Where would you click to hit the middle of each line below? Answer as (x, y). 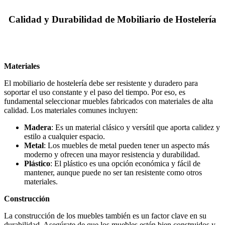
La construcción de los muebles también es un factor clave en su (105, 216)
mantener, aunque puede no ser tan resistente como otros (113, 173)
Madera (38, 128)
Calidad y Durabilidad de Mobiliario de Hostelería (113, 20)
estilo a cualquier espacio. (65, 137)
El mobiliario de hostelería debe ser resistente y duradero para (101, 83)
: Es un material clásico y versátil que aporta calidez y (136, 128)
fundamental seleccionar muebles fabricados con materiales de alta (108, 101)
